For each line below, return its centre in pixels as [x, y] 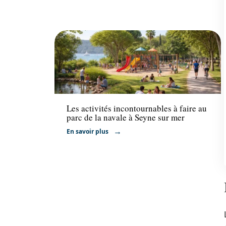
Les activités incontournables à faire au [137, 108]
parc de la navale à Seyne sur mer [126, 117]
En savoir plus [88, 131]
